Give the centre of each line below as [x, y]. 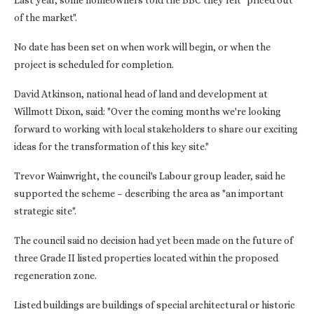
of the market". [46, 18]
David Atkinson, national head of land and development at [141, 94]
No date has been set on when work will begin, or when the [142, 47]
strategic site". [45, 211]
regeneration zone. [55, 276]
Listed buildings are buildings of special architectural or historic [155, 305]
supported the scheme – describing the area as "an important [149, 194]
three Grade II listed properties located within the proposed [146, 258]
